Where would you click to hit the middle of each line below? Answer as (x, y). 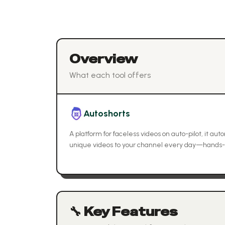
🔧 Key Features (124, 212)
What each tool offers (110, 75)
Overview (103, 59)
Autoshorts (107, 114)
